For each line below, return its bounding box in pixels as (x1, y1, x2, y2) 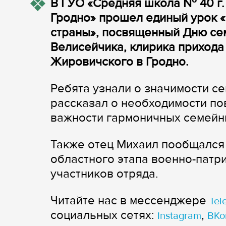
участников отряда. (50, 166, 158, 181)
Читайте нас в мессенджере (50, 193, 209, 208)
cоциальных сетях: (50, 207, 157, 222)
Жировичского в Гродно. (50, 54, 189, 69)
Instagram (157, 209, 201, 222)
